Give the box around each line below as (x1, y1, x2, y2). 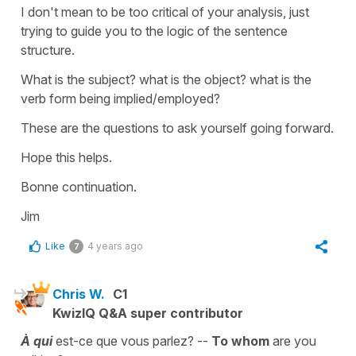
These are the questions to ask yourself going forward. (21, 119, 334, 136)
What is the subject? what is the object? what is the (21, 71, 311, 87)
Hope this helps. (21, 149, 112, 165)
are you (269, 332, 316, 349)
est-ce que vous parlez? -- (52, 332, 211, 349)
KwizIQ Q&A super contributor (52, 304, 243, 321)
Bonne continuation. (21, 178, 137, 195)
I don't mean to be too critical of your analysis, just (21, 3, 309, 20)
